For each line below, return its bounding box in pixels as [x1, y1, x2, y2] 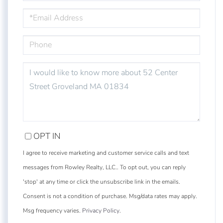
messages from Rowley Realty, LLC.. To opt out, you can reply [23, 163, 186, 171]
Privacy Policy [82, 206, 119, 215]
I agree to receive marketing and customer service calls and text [23, 148, 189, 157]
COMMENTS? [22, 79, 62, 87]
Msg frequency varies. [23, 206, 82, 215]
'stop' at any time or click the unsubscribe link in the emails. [23, 177, 180, 186]
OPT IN [33, 130, 61, 142]
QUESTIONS [22, 62, 59, 70]
